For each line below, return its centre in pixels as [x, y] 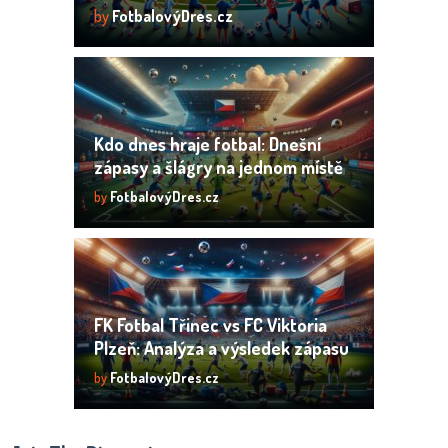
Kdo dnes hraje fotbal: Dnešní [207, 143]
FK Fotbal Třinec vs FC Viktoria [210, 324]
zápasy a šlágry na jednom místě [218, 166]
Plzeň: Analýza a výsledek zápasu [221, 347]
